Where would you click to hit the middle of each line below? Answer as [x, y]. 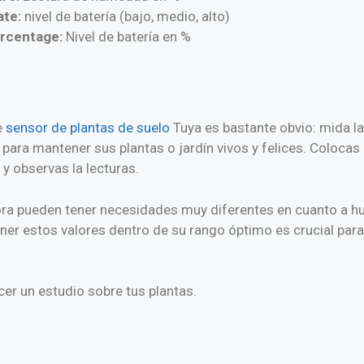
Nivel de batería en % [128, 36]
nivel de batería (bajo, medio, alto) [125, 16]
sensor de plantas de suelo [88, 128]
